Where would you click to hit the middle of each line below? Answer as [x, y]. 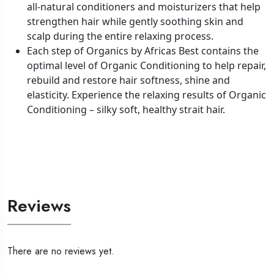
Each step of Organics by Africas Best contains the [143, 50]
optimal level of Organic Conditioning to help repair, [146, 65]
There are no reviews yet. [61, 251]
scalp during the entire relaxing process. [120, 36]
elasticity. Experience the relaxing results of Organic [146, 94]
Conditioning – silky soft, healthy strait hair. [126, 109]
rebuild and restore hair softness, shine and [128, 80]
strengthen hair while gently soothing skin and [135, 21]
